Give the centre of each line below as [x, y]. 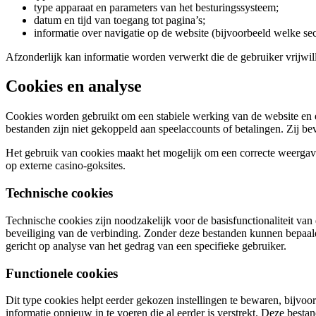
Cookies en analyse [74, 86]
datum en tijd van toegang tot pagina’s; [120, 20]
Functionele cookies [62, 273]
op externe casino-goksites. [66, 166]
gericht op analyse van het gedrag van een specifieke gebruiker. [146, 245]
